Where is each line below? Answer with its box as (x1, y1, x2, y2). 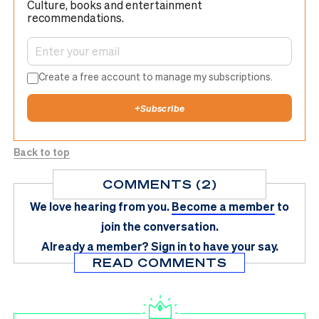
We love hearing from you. (30, 199, 169, 214)
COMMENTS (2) (102, 177, 217, 192)
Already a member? (41, 239, 149, 253)
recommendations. (27, 9, 124, 25)
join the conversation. (100, 219, 219, 234)
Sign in (150, 239, 187, 253)
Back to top (14, 145, 70, 158)
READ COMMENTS (92, 255, 227, 270)
